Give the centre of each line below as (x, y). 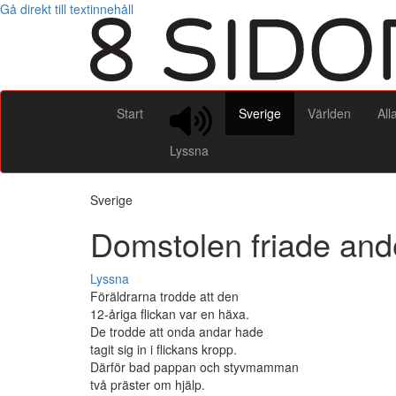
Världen (329, 113)
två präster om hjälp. (148, 385)
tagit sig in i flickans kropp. (164, 350)
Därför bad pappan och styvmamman (194, 367)
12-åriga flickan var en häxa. (170, 314)
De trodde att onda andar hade (177, 332)
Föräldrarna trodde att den (164, 297)
